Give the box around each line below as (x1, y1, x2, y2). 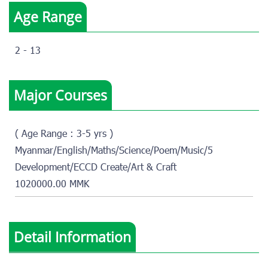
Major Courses (14, 86, 107, 105)
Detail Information (14, 227, 131, 247)
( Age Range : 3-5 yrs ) (15, 127, 113, 142)
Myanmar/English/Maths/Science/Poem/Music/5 (15, 144, 213, 159)
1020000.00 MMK (15, 178, 89, 193)
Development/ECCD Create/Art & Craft (15, 161, 176, 176)
